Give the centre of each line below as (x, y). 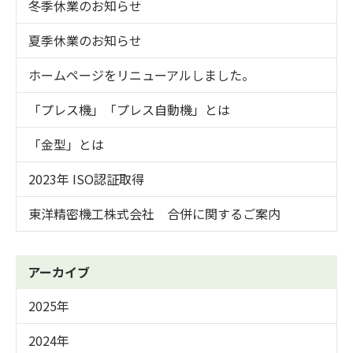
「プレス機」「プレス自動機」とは (129, 110)
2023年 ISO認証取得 (86, 179)
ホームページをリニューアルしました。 (141, 75)
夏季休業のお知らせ (85, 41)
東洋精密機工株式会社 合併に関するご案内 (154, 214)
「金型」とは (66, 145)
